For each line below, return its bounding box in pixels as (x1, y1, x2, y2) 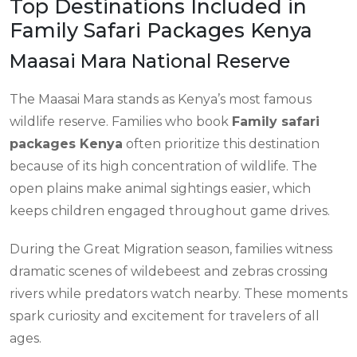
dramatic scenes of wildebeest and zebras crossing (10, 264, 328, 279)
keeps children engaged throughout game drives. (10, 203, 330, 218)
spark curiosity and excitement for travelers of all (10, 308, 320, 324)
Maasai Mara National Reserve (10, 49, 290, 73)
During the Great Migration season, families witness (10, 241, 332, 257)
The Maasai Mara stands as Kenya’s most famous (10, 92, 312, 107)
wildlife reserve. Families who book (10, 114, 232, 129)
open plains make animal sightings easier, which (10, 181, 311, 196)
